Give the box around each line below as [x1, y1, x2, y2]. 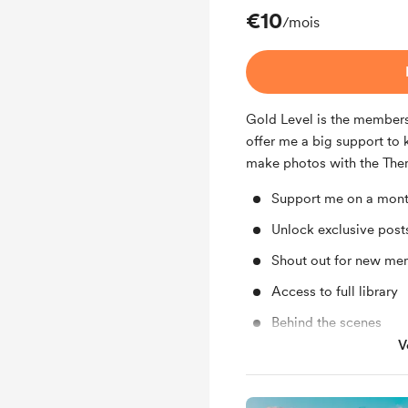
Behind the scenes [271, 314, 382, 331]
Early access [271, 345, 348, 362]
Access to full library [271, 283, 398, 300]
